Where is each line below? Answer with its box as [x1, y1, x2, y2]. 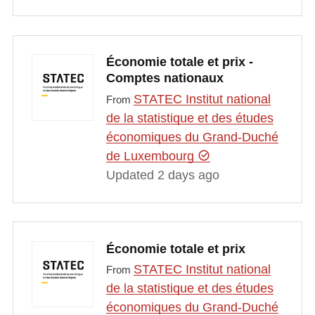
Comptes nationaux [105, 71, 224, 86]
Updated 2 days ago [105, 167, 219, 182]
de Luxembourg [105, 148, 198, 163]
